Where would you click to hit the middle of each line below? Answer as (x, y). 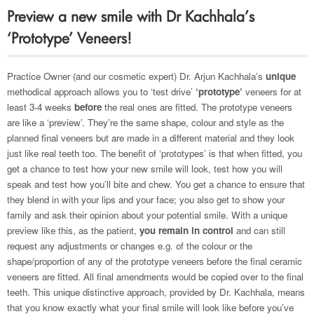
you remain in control (186, 230)
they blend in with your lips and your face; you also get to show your (146, 199)
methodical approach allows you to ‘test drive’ (101, 91)
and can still (259, 230)
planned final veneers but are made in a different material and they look (151, 138)
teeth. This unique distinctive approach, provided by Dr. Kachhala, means (156, 292)
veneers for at (272, 91)
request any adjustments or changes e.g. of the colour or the (130, 246)
